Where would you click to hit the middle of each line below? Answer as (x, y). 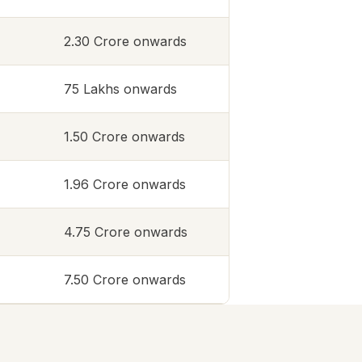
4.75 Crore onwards (126, 232)
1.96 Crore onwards (125, 184)
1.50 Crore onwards (124, 137)
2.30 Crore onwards (125, 41)
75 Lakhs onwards (120, 89)
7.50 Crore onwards (125, 280)
